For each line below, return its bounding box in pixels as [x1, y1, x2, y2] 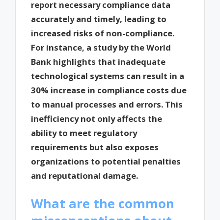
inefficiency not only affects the [31, 112, 163, 124]
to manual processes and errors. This [31, 98, 183, 110]
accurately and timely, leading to [31, 13, 167, 25]
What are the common [31, 194, 175, 212]
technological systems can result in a [31, 70, 185, 82]
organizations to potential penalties [31, 155, 181, 167]
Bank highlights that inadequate [31, 55, 166, 67]
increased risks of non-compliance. [31, 27, 175, 39]
